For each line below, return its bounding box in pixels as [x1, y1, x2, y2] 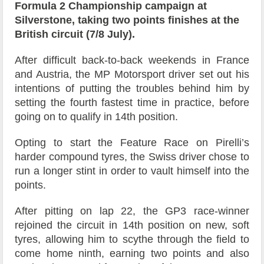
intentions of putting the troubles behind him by [15, 82, 249, 95]
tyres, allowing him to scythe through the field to [15, 233, 249, 246]
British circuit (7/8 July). [15, 28, 136, 41]
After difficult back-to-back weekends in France [15, 54, 249, 67]
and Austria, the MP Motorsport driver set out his [15, 68, 249, 81]
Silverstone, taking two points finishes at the [15, 14, 240, 27]
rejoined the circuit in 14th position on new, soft [15, 219, 249, 232]
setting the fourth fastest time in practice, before [15, 97, 249, 109]
